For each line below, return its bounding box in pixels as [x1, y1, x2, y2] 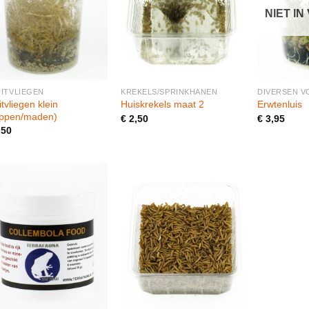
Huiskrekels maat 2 [121, 99, 205, 110]
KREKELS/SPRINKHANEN [121, 87, 218, 96]
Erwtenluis [257, 99, 303, 110]
